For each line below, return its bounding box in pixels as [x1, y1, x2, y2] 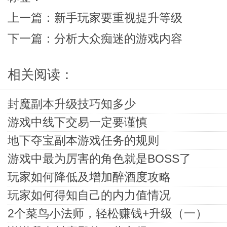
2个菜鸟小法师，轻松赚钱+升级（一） [8, 207, 207, 220]
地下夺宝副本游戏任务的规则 [8, 134, 159, 147]
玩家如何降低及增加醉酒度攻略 [8, 170, 171, 183]
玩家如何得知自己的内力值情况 [8, 188, 171, 202]
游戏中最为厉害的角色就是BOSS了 [8, 152, 191, 165]
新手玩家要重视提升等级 [54, 11, 182, 24]
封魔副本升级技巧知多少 [8, 97, 136, 110]
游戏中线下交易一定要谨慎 [8, 116, 147, 129]
